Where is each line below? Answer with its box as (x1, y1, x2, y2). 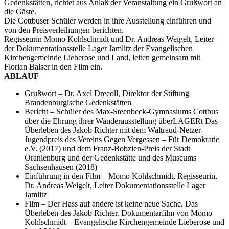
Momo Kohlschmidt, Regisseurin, (108, 171, 217, 180)
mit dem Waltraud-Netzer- (118, 125, 203, 134)
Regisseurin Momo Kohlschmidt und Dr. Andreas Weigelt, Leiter (4, 34, 214, 43)
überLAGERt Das (158, 116, 218, 125)
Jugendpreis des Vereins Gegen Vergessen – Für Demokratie (25, 134, 219, 144)
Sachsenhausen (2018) (25, 162, 97, 171)
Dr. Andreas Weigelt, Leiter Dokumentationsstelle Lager (25, 180, 205, 190)
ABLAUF (4, 71, 39, 80)
